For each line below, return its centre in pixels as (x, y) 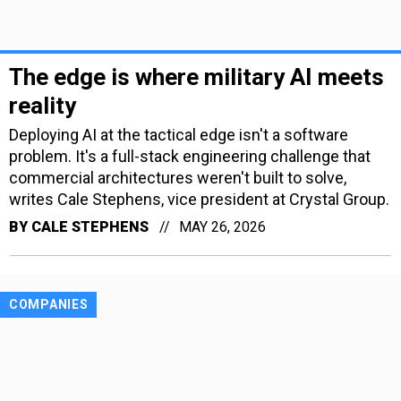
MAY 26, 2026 (222, 226)
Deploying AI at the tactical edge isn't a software (179, 134)
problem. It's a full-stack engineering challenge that (190, 156)
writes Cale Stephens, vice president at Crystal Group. (199, 199)
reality (43, 105)
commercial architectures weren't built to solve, (178, 177)
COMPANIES (49, 304)
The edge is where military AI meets (196, 77)
